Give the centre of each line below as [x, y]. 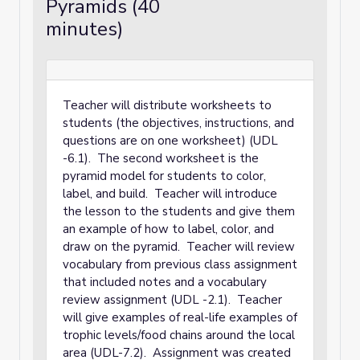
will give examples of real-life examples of [180, 317]
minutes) [84, 29]
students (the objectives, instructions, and [178, 123]
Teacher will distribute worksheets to [167, 105]
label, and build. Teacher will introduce [170, 194]
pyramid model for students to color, [164, 176]
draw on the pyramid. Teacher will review [179, 247]
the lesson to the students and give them [179, 211]
